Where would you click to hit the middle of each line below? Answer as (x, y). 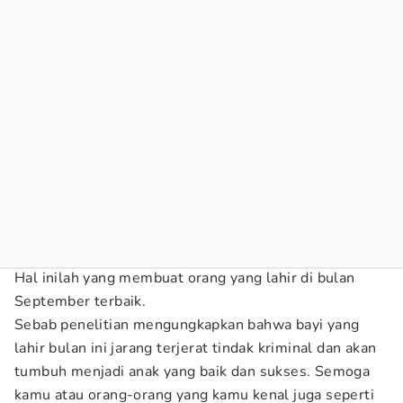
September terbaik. (81, 301)
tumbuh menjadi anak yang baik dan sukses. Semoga (193, 372)
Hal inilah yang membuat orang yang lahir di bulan (185, 278)
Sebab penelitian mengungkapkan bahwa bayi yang (187, 325)
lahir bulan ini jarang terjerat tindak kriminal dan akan (196, 348)
